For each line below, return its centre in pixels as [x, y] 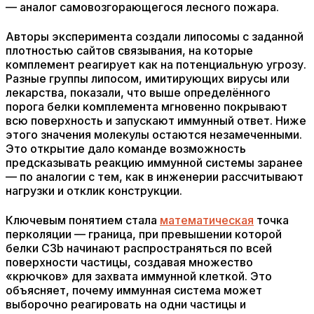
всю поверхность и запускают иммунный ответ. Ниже [156, 121]
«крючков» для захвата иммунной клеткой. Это [139, 276]
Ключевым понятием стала [83, 220]
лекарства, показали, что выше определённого [138, 93]
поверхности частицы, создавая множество [129, 262]
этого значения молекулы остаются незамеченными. [154, 135]
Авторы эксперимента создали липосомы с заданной [155, 36]
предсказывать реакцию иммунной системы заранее [154, 163]
